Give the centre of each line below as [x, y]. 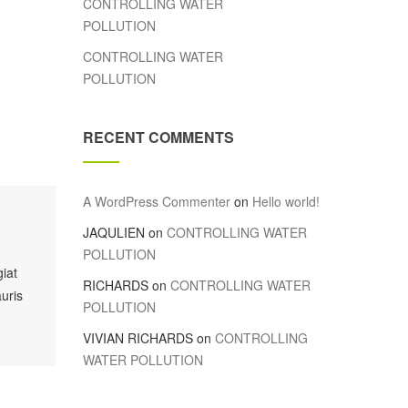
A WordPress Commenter [157, 201]
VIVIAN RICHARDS [138, 338]
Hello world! [286, 201]
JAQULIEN [114, 232]
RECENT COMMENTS [158, 137]
